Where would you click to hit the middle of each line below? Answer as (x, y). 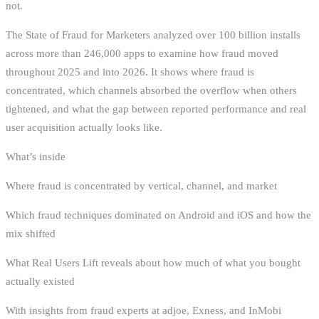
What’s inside (36, 156)
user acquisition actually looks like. (84, 127)
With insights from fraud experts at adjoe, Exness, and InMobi (143, 310)
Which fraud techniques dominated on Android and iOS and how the (158, 215)
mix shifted (31, 233)
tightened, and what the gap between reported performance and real (156, 109)
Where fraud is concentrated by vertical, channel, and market (141, 185)
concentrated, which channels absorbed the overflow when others (151, 90)
